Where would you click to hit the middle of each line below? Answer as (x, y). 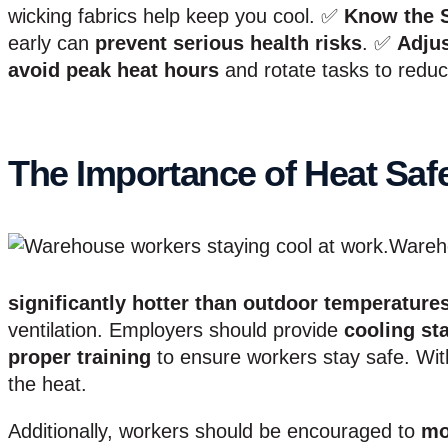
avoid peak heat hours (113, 69)
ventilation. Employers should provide (176, 329)
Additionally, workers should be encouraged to (214, 430)
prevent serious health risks (228, 42)
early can (51, 42)
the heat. (47, 383)
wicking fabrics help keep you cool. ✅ (176, 15)
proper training (79, 356)
